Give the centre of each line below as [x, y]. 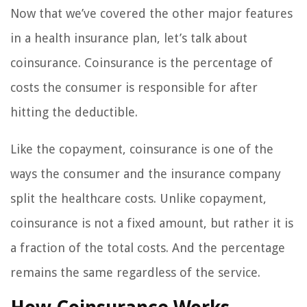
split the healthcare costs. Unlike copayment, [138, 199]
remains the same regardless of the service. [135, 273]
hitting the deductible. [74, 112]
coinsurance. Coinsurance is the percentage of [142, 63]
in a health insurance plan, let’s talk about [129, 38]
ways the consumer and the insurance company [146, 174]
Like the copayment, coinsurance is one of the [142, 149]
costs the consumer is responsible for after [134, 88]
